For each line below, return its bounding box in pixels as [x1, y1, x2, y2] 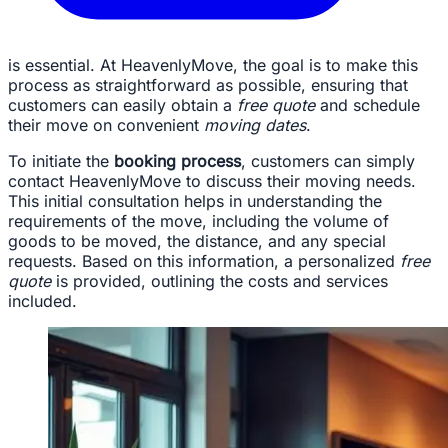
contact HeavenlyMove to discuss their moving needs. [8, 171, 416, 192]
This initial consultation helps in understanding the [8, 191, 382, 212]
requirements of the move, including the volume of [8, 211, 389, 232]
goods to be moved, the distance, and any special [8, 231, 386, 252]
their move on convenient [8, 115, 204, 136]
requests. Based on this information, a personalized [8, 251, 400, 272]
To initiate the [8, 151, 114, 172]
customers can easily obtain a [8, 95, 237, 116]
